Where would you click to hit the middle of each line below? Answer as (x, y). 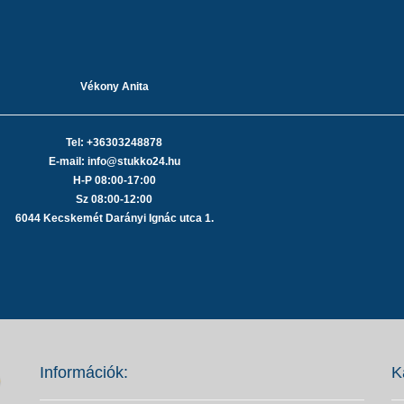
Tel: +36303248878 (114, 142)
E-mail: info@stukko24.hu (114, 161)
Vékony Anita (114, 86)
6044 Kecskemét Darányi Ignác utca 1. (114, 218)
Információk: (84, 372)
